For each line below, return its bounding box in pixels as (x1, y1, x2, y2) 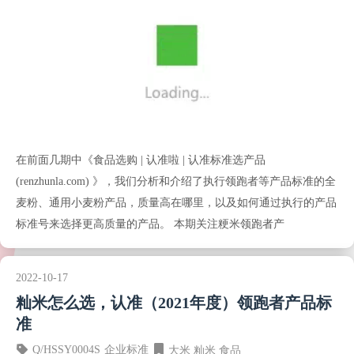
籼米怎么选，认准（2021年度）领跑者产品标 (16, 295, 332, 311)
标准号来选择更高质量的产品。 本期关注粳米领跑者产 (16, 218, 284, 230)
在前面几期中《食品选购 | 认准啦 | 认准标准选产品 (16, 154, 265, 166)
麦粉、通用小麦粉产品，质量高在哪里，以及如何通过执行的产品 (16, 197, 337, 209)
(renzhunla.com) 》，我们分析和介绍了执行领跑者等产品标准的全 (16, 175, 336, 187)
